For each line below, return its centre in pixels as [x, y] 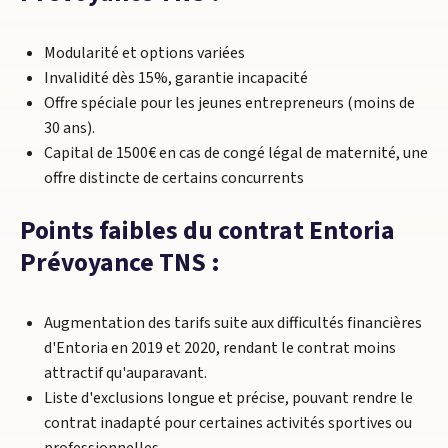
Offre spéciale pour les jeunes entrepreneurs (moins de [229, 103]
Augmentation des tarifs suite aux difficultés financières [233, 323]
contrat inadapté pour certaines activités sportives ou [228, 423]
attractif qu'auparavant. [125, 373]
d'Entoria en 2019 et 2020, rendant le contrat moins [220, 348]
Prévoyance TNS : [120, 263]
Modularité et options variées [144, 53]
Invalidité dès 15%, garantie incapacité [176, 78]
